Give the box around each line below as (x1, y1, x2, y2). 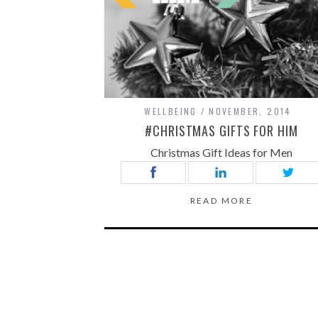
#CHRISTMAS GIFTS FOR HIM (145, 121, 298, 140)
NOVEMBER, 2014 (209, 104, 292, 117)
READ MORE (190, 194, 253, 206)
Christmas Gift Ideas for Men (150, 145, 292, 159)
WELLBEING (144, 104, 197, 117)
